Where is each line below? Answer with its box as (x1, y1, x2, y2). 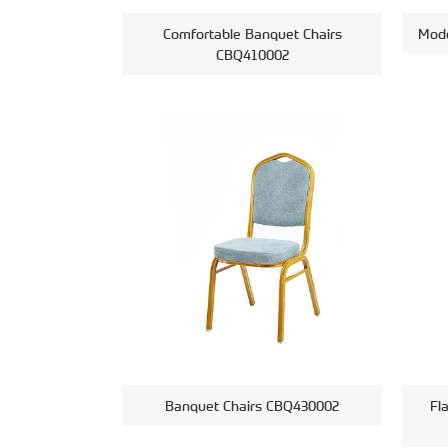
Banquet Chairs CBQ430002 (165, 396, 339, 415)
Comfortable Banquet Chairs (162, 24, 342, 43)
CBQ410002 (215, 45, 289, 64)
